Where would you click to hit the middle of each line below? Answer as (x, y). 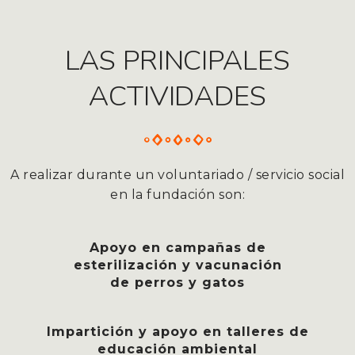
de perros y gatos (177, 283)
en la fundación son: (177, 194)
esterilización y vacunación (177, 265)
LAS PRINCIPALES (177, 60)
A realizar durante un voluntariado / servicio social (177, 174)
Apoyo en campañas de (177, 248)
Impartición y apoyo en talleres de (177, 332)
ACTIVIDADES (177, 96)
